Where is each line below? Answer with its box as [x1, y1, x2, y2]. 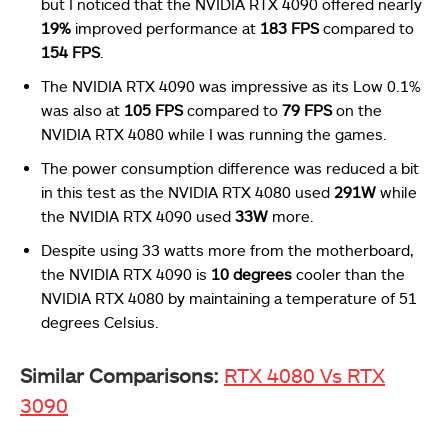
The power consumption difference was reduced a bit [41, 159, 419, 178]
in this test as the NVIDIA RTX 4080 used [41, 183, 334, 202]
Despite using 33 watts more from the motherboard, [41, 241, 414, 260]
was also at [41, 101, 124, 120]
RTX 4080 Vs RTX [224, 363, 385, 388]
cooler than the [296, 265, 405, 284]
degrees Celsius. [41, 313, 159, 332]
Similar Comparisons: [20, 363, 219, 388]
